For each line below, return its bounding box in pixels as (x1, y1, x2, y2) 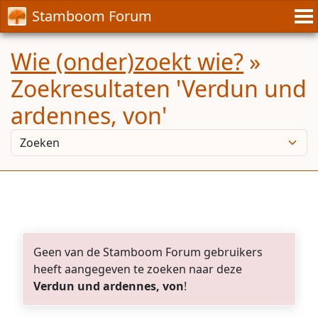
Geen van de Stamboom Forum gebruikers (33, 244, 263, 260)
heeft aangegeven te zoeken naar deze (33, 261, 242, 277)
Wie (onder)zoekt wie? (11, 46, 243, 77)
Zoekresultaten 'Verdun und (11, 73, 307, 104)
